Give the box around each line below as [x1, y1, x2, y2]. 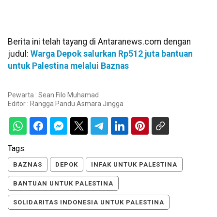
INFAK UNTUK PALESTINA [91, 161, 177, 169]
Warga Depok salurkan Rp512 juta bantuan [31, 49, 193, 59]
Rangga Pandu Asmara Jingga [30, 100, 124, 108]
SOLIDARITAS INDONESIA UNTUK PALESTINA [13, 199, 164, 206]
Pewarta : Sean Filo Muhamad [8, 91, 99, 99]
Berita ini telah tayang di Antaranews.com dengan [8, 37, 191, 46]
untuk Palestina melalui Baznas [8, 61, 129, 71]
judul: [8, 49, 31, 59]
